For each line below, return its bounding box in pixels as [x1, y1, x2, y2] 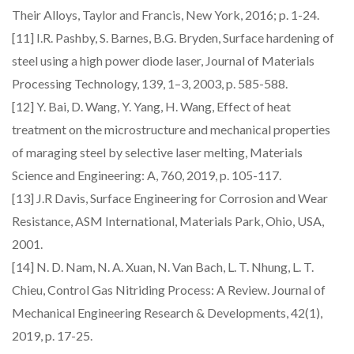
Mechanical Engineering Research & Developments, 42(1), [12, 305, 322, 320]
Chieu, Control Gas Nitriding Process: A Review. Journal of [12, 282, 326, 297]
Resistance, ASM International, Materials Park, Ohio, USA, [12, 213, 324, 228]
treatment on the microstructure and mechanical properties [12, 122, 330, 137]
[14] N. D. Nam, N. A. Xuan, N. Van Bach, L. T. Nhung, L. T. [12, 259, 314, 274]
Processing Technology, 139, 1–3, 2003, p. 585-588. [12, 76, 288, 91]
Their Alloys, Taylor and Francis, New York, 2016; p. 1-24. [12, 7, 319, 22]
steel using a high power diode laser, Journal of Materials [12, 53, 314, 68]
